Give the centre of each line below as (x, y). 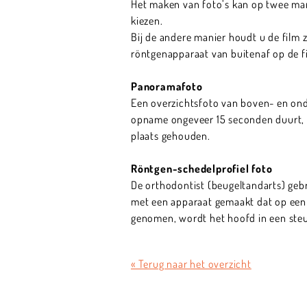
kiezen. (150, 20)
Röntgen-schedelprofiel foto (202, 168)
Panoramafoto (167, 86)
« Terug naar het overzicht (191, 264)
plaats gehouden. (171, 135)
